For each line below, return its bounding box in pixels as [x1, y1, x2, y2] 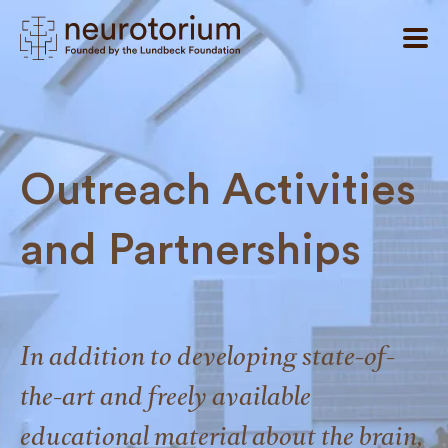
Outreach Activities [20, 168, 416, 212]
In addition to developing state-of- [20, 338, 395, 374]
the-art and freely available [20, 378, 311, 414]
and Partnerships [20, 228, 361, 272]
